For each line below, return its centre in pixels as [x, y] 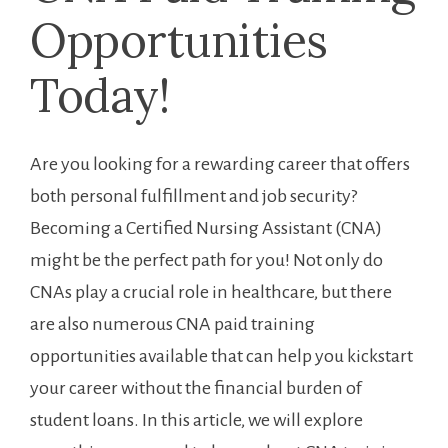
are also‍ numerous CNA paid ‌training [172, 324]
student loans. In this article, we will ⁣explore [196, 420]
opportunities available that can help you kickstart [221, 356]
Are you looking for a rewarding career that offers [220, 164]
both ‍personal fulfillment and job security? [193, 196]
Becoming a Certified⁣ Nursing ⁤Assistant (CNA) [206, 228]
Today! [99, 96]
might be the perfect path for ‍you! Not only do [206, 260]
